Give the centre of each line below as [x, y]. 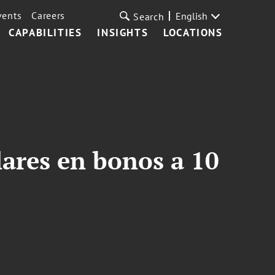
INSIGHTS [123, 33]
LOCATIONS [193, 33]
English [191, 16]
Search [149, 17]
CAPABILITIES [45, 33]
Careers [48, 15]
